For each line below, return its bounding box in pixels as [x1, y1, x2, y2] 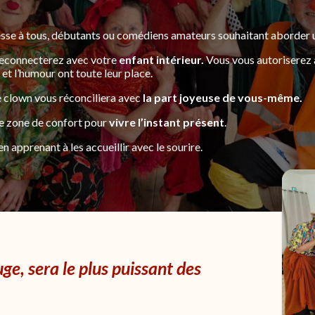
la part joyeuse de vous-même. [143, 91, 302, 104]
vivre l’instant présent [109, 115, 224, 129]
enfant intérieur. [119, 53, 204, 66]
